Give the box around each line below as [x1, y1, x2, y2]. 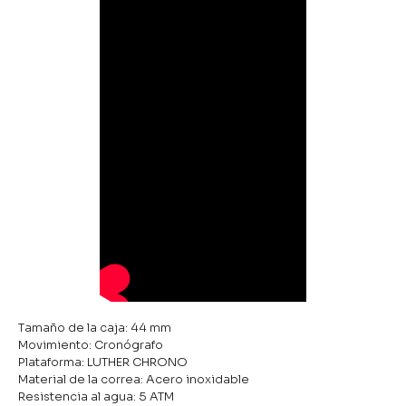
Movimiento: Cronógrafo [18, 337, 163, 353]
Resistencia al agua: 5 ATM [18, 389, 174, 404]
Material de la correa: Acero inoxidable [18, 372, 249, 387]
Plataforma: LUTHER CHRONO [18, 354, 188, 370]
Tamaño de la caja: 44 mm [18, 320, 171, 335]
